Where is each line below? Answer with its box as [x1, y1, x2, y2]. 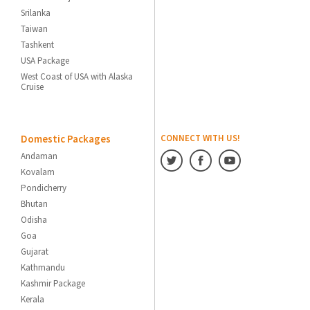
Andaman [21, 149, 58, 162]
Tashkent [21, 38, 55, 51]
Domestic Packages [21, 131, 111, 145]
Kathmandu [21, 261, 66, 273]
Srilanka [21, 6, 51, 19]
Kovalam [21, 165, 55, 178]
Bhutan [21, 197, 48, 210]
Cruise [21, 80, 44, 93]
